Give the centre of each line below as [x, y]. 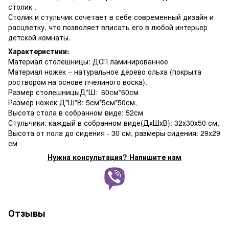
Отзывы [27, 213]
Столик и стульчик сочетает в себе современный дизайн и [111, 17]
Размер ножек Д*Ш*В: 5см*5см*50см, [74, 102]
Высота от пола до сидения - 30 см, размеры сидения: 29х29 [114, 133]
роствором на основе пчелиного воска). [79, 82]
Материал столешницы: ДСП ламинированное [88, 61]
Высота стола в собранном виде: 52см [76, 112]
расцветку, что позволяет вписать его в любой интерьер [108, 27]
